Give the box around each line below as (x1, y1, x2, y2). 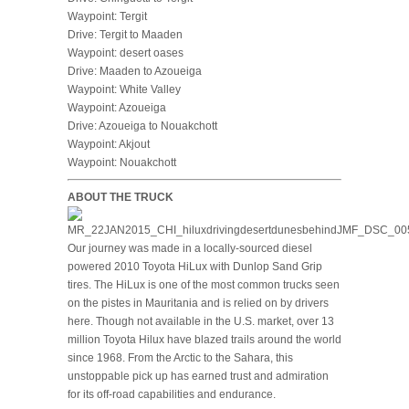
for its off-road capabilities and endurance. (68, 387, 276, 401)
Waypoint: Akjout (68, 137, 150, 151)
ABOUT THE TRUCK (68, 190, 173, 204)
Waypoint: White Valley (68, 82, 181, 96)
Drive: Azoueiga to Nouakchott (68, 119, 217, 132)
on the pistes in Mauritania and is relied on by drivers (68, 296, 329, 309)
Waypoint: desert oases (68, 46, 184, 59)
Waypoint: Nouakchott (68, 155, 176, 169)
